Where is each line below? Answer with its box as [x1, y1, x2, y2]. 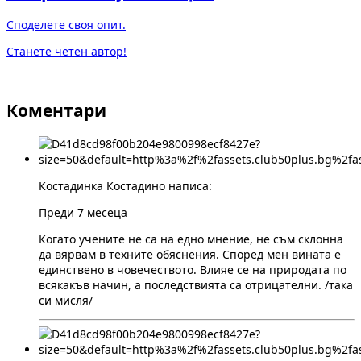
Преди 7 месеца [39, 204, 127, 220]
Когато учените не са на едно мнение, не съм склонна [39, 230, 343, 247]
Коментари [6, 99, 106, 122]
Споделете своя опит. [6, 16, 126, 32]
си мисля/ [39, 292, 93, 308]
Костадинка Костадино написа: [39, 177, 212, 193]
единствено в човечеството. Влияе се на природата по [39, 261, 346, 277]
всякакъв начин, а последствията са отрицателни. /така [39, 276, 353, 293]
